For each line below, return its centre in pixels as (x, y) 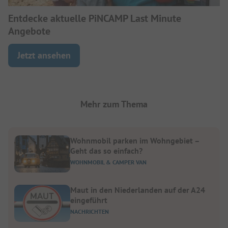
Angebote (29, 31)
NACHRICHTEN (90, 211)
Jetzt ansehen (44, 55)
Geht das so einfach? (106, 150)
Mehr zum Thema (114, 104)
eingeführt (89, 200)
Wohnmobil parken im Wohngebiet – (135, 140)
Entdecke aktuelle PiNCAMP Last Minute (95, 18)
